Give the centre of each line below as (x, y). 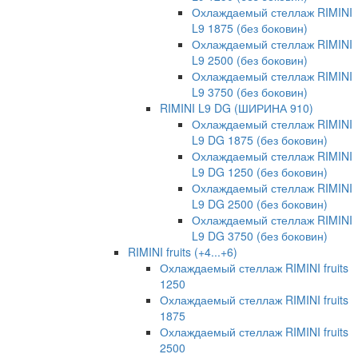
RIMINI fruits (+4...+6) (183, 252)
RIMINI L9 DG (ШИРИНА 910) (237, 108)
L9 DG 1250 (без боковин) (260, 172)
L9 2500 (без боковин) (250, 60)
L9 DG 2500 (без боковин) (260, 204)
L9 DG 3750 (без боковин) (260, 236)
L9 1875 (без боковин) (250, 28)
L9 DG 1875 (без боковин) (260, 140)
